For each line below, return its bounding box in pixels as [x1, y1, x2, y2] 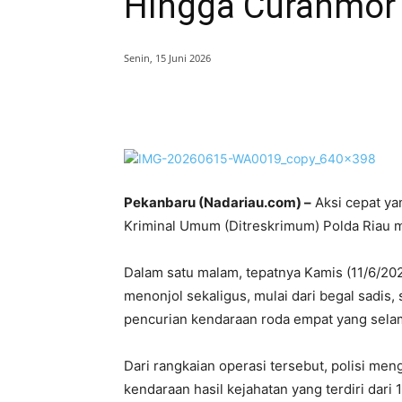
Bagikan [166, 98, 205, 112]
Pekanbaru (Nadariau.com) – [124, 194, 311, 212]
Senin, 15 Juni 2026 [124, 51, 211, 66]
